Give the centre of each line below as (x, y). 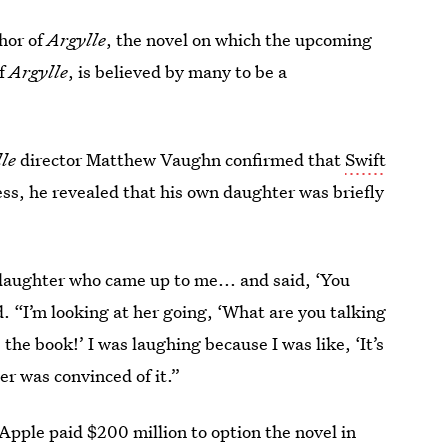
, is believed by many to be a (178, 71)
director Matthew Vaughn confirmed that (183, 159)
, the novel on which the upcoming (239, 39)
